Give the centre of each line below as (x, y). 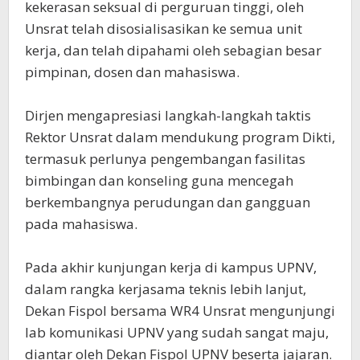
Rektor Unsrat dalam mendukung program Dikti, (180, 137)
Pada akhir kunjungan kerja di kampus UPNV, (171, 267)
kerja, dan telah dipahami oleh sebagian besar (173, 50)
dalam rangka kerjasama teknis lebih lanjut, (166, 289)
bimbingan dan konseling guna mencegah (159, 180)
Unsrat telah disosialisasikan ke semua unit (164, 29)
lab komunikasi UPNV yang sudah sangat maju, (177, 332)
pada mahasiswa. (81, 224)
